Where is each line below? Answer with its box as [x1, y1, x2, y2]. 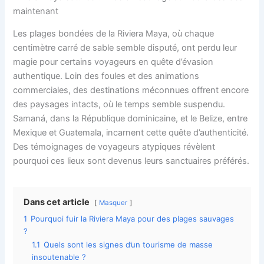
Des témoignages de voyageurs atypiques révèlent [13, 141, 216, 153]
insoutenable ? [32, 252, 87, 262]
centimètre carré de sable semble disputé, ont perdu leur [13, 42, 237, 54]
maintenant [13, 5, 59, 16]
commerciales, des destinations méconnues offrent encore [13, 85, 249, 96]
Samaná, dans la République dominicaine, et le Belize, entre [13, 113, 248, 124]
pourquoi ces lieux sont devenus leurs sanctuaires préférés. [13, 156, 250, 167]
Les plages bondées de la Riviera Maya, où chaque [13, 28, 214, 39]
